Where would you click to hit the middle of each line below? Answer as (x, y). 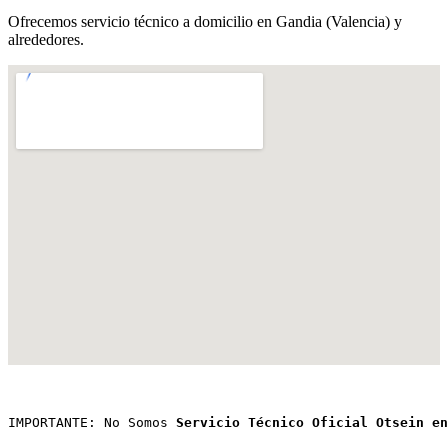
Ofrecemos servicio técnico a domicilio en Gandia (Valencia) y (205, 22)
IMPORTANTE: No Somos (92, 423)
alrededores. (46, 40)
